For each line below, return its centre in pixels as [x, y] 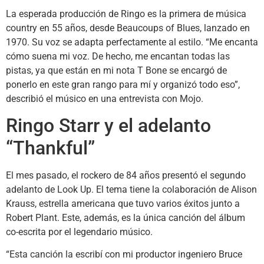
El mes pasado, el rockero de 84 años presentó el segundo [126, 175]
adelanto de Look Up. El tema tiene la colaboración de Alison [131, 189]
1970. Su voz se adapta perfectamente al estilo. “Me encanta [132, 42]
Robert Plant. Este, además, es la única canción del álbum [126, 217]
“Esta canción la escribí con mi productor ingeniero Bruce [124, 255]
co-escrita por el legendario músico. [79, 232]
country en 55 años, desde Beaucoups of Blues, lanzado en [128, 28]
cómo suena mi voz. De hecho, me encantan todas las [118, 56]
